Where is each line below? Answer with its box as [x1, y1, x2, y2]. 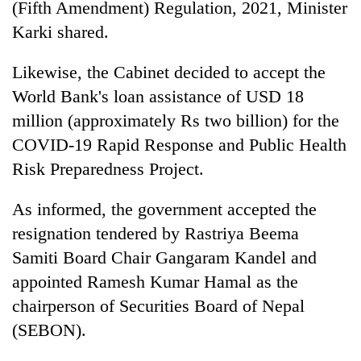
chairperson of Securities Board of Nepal [12, 295, 305, 316]
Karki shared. [12, 21, 109, 42]
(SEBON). [12, 319, 86, 340]
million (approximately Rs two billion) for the [12, 110, 339, 131]
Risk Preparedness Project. [12, 158, 204, 179]
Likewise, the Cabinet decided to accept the [12, 61, 326, 82]
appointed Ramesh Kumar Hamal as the [12, 271, 298, 292]
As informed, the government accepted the [12, 198, 317, 219]
